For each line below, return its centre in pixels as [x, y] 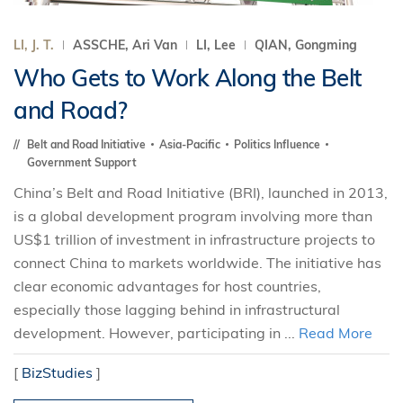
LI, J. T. [34, 45]
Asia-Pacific [191, 144]
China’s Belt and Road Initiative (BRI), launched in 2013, [201, 193]
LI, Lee [218, 45]
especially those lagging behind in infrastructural [177, 309]
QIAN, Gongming [306, 45]
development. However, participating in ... [156, 333]
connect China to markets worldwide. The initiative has [197, 263]
